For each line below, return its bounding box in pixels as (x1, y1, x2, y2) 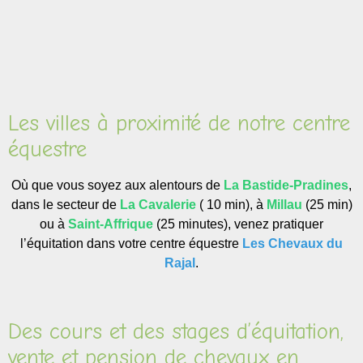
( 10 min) (199, 197, 250, 211)
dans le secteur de (11, 197, 120, 211)
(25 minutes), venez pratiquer (153, 216, 323, 231)
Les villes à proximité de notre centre (8, 110, 350, 136)
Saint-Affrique (68, 216, 153, 231)
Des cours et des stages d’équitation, (8, 318, 344, 344)
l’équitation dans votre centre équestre (20, 236, 242, 250)
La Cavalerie (119, 197, 199, 211)
